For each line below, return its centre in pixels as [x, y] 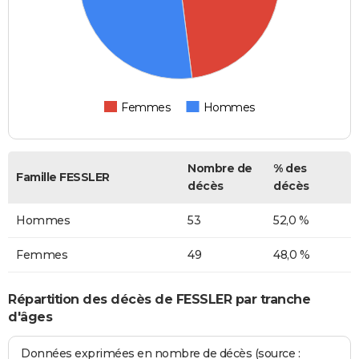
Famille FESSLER [63, 177]
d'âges [30, 317]
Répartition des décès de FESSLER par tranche [159, 299]
